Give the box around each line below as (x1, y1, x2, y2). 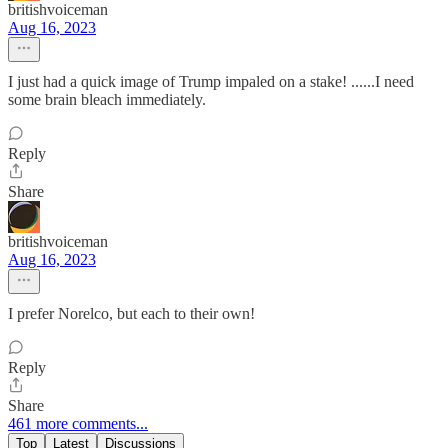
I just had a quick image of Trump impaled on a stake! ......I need (8, 72, 414, 90)
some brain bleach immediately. (8, 90, 206, 108)
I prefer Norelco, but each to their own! (8, 304, 255, 322)
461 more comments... (8, 414, 148, 432)
